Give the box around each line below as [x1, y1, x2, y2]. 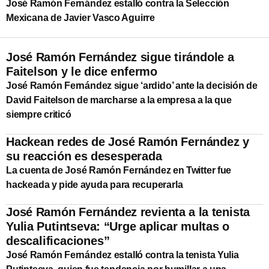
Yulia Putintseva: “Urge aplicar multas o [6, 219, 229, 233]
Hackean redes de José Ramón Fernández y [6, 134, 249, 148]
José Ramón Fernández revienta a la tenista [6, 205, 250, 219]
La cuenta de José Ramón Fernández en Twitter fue [6, 165, 232, 175]
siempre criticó [6, 109, 71, 119]
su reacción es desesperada [6, 149, 162, 163]
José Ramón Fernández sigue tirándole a [6, 50, 234, 64]
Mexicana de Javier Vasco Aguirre [6, 12, 156, 23]
